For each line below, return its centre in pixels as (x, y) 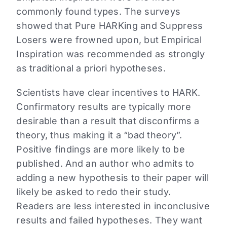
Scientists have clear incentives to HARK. (108, 93)
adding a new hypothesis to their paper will (112, 178)
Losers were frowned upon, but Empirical (109, 40)
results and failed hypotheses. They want (109, 220)
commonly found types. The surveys (99, 12)
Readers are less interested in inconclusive (113, 206)
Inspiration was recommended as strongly (110, 54)
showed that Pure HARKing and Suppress (110, 26)
